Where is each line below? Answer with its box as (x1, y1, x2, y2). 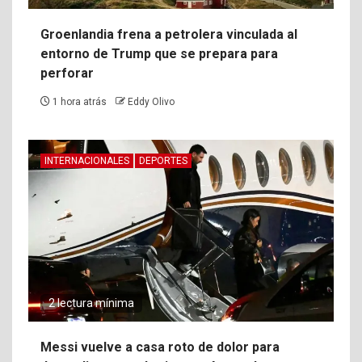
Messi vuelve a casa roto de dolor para (40, 339, 280, 356)
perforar (40, 65, 94, 82)
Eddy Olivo (128, 96, 175, 108)
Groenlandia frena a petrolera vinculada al (40, 27, 297, 43)
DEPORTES (139, 155, 187, 167)
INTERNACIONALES (44, 155, 129, 167)
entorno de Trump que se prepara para (40, 46, 278, 62)
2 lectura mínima (48, 297, 134, 310)
